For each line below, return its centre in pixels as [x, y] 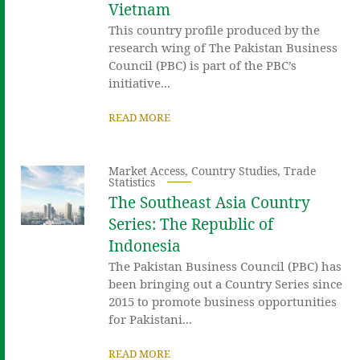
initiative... [140, 82]
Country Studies [235, 170]
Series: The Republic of [191, 224]
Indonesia [145, 245]
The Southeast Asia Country [210, 202]
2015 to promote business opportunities [223, 301]
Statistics [132, 182]
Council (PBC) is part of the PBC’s [203, 65]
